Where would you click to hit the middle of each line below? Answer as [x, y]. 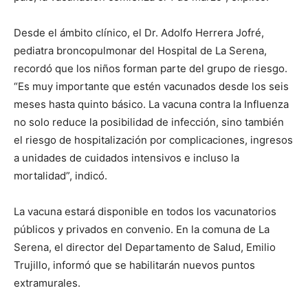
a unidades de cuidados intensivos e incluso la [126, 158]
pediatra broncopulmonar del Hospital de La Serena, [140, 51]
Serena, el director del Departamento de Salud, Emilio [145, 247]
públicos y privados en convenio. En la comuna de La [142, 230]
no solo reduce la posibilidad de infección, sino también [149, 122]
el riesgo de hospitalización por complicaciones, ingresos [153, 140]
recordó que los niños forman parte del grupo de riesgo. [151, 69]
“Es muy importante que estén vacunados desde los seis [151, 87]
